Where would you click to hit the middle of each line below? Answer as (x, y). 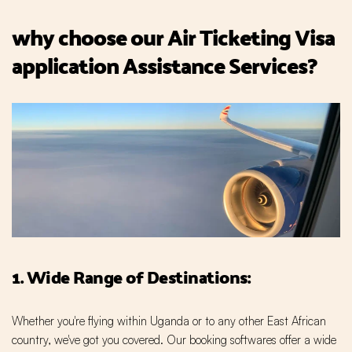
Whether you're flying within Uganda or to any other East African (169, 321)
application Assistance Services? (165, 66)
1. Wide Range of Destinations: (131, 277)
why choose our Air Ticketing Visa (173, 37)
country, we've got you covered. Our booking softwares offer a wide (174, 339)
